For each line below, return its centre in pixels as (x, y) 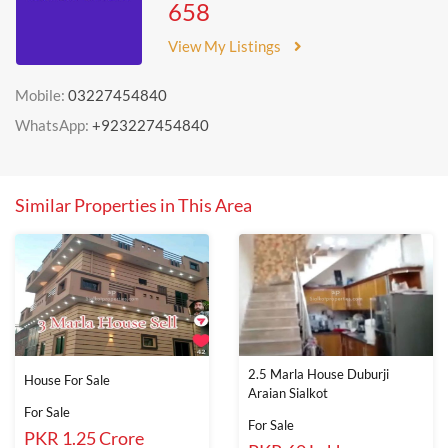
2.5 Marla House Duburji (318, 374)
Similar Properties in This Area (133, 205)
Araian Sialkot (288, 393)
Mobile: (41, 95)
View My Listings (224, 46)
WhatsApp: (53, 125)
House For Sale (67, 380)
